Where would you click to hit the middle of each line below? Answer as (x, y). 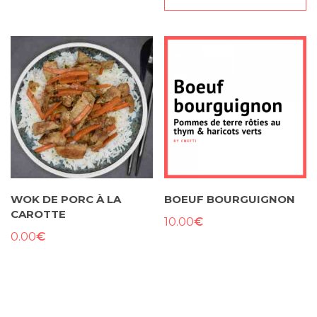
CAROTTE (38, 214)
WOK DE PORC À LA (66, 200)
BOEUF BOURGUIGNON (230, 200)
